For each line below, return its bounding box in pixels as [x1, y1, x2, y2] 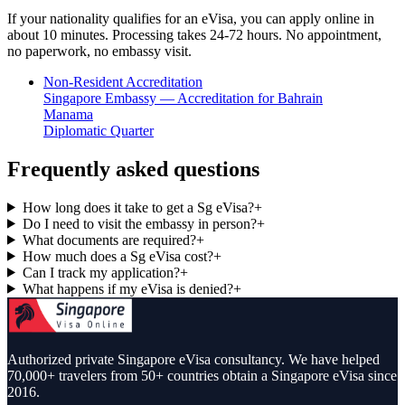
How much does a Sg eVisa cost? [22, 248, 213, 264]
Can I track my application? [22, 264, 180, 280]
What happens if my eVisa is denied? [22, 280, 233, 297]
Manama [43, 106, 93, 122]
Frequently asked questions [7, 156, 259, 181]
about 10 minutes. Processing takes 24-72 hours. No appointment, [7, 26, 381, 42]
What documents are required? [22, 231, 196, 248]
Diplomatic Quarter [43, 122, 154, 138]
